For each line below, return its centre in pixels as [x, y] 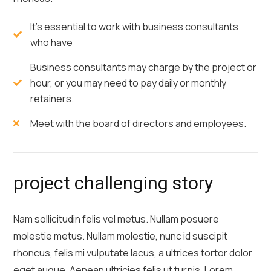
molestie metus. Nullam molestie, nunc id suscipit [120, 236]
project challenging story [113, 183]
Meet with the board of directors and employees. [138, 123]
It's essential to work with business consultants [134, 26]
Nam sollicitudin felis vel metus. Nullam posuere [116, 219]
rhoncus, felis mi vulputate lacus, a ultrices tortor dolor [133, 253]
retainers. [52, 98]
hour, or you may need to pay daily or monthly [128, 83]
